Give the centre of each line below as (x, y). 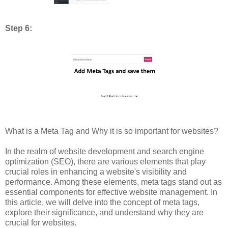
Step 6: (20, 28)
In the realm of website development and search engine (105, 152)
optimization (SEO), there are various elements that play (105, 162)
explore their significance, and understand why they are (104, 213)
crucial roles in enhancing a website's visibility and (96, 172)
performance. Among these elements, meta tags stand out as (113, 182)
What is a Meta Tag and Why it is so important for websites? (112, 131)
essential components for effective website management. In (111, 192)
